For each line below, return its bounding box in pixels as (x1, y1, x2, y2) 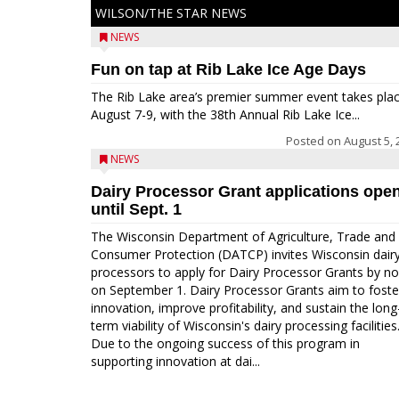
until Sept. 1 (91, 200, 182, 218)
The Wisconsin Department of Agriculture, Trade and (91, 228, 395, 245)
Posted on (286, 133, 344, 149)
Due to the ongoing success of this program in (91, 335, 360, 352)
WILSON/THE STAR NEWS (95, 4, 247, 21)
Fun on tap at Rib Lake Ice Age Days (91, 61, 366, 78)
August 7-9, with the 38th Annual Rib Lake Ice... (91, 106, 360, 123)
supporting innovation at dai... (91, 353, 260, 370)
